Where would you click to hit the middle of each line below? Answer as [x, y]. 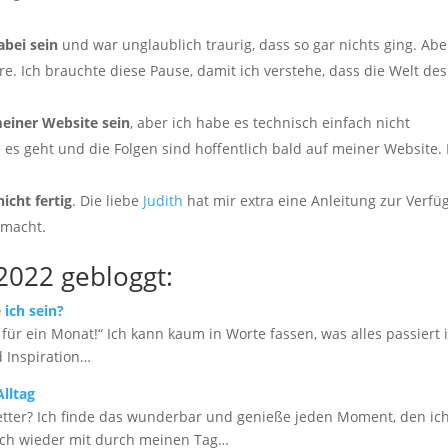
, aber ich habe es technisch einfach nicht [270, 122]
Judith [163, 200]
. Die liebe [108, 200]
